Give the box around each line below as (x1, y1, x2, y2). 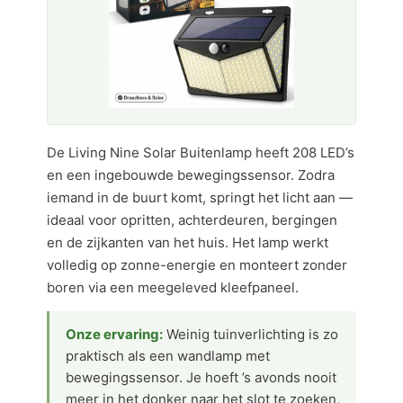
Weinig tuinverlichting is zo (163, 326, 338, 343)
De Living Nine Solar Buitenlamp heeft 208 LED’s (47, 144, 354, 161)
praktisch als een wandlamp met (66, 347, 270, 364)
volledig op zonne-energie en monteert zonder (47, 256, 347, 273)
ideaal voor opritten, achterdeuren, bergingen (47, 211, 337, 228)
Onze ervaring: (66, 326, 163, 343)
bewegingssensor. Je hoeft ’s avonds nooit (66, 369, 336, 386)
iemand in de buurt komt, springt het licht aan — (47, 189, 353, 206)
